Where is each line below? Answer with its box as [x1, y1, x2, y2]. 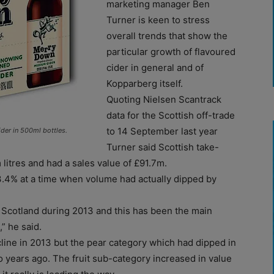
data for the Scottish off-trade [106, 109, 235, 121]
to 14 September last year [106, 125, 218, 137]
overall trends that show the [106, 29, 228, 42]
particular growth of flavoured [106, 45, 235, 57]
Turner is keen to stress [106, 13, 210, 26]
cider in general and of [106, 61, 204, 73]
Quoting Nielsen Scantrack [106, 93, 221, 105]
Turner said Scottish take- [106, 141, 219, 153]
